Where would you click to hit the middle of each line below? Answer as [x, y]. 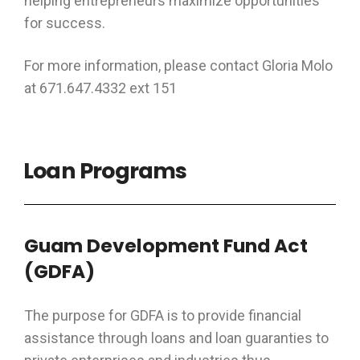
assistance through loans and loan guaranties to [176, 338]
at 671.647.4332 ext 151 [100, 88]
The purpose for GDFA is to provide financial [163, 315]
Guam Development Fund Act [166, 245]
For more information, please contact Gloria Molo [178, 65]
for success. [65, 23]
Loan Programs [105, 171]
